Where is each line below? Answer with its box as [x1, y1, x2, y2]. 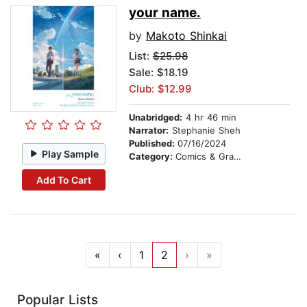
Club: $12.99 [129, 82, 192, 96]
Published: [129, 138, 177, 149]
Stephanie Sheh [169, 125, 241, 136]
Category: [129, 151, 175, 162]
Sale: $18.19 [129, 66, 188, 79]
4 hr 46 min [182, 112, 236, 123]
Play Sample [42, 147, 99, 160]
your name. [129, 5, 201, 21]
